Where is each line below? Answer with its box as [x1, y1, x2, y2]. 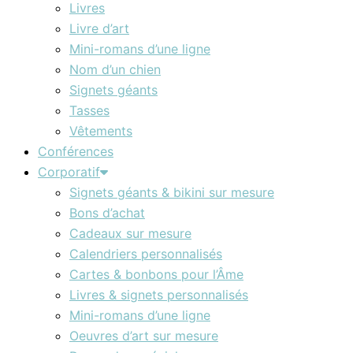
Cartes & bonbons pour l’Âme [69, 266, 243, 282]
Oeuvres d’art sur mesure [69, 327, 218, 344]
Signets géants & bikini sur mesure [69, 184, 274, 200]
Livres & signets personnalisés [69, 286, 248, 303]
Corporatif [38, 163, 100, 180]
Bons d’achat [69, 204, 145, 221]
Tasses [69, 102, 110, 118]
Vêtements [69, 122, 132, 139]
